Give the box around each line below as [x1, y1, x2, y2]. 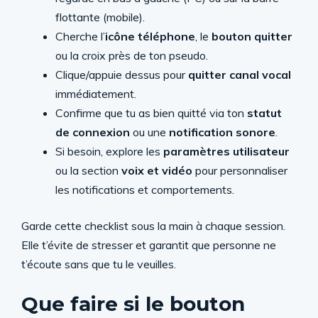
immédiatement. [55, 87, 136, 101]
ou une [130, 125, 169, 139]
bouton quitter [212, 29, 292, 43]
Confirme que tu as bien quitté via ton [55, 106, 247, 120]
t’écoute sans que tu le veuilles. [21, 257, 176, 271]
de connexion [55, 125, 130, 139]
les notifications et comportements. [55, 182, 234, 197]
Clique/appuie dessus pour [55, 67, 188, 82]
